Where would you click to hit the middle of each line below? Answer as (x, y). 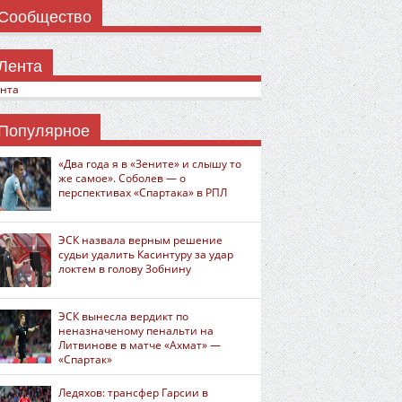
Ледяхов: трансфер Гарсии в (133, 393)
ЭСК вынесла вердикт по (123, 316)
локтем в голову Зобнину (125, 269)
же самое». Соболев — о (122, 178)
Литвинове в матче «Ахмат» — (140, 345)
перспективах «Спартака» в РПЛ (143, 192)
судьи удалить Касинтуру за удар (146, 254)
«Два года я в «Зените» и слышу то (150, 164)
